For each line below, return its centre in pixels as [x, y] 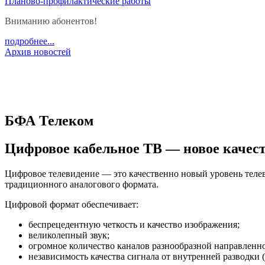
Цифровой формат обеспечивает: [72, 204]
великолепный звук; [69, 235]
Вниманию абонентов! [51, 21]
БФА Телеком [49, 121]
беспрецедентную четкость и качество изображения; [134, 224]
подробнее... [30, 41]
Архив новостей [38, 52]
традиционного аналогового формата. [82, 184]
